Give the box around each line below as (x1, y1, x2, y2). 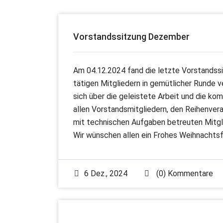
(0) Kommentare (154, 169, 213, 178)
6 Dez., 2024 (84, 169, 127, 178)
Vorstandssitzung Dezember (73, 31, 190, 42)
